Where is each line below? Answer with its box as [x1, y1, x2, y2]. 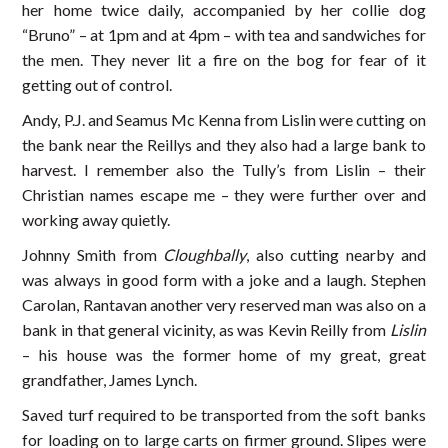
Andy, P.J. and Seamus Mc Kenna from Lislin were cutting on [22, 110, 426, 130]
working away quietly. [22, 210, 171, 230]
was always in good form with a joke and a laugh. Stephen [22, 270, 426, 290]
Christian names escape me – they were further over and [22, 185, 426, 205]
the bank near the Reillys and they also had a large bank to [22, 135, 426, 155]
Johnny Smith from [22, 245, 164, 265]
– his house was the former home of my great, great [22, 345, 426, 365]
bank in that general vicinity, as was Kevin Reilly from [22, 320, 390, 340]
